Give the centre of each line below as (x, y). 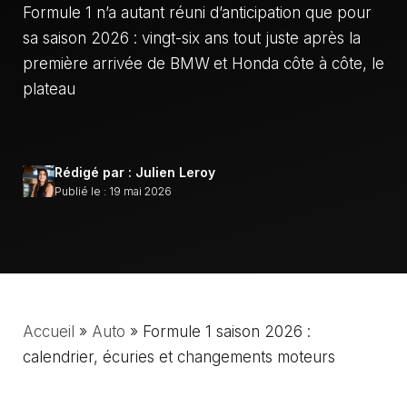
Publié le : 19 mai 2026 (113, 191)
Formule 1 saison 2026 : (227, 331)
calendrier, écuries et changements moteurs (179, 357)
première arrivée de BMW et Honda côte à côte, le (203, 64)
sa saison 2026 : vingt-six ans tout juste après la (192, 38)
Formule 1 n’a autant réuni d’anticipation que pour (197, 13)
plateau (49, 89)
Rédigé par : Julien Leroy (135, 172)
